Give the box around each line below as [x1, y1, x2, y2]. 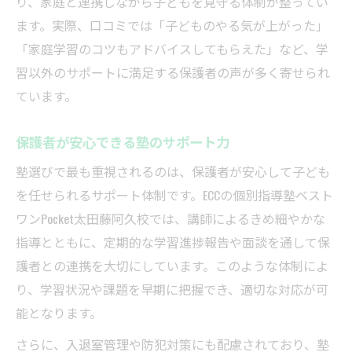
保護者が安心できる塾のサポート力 [16, 131, 229, 152]
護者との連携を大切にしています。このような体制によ [16, 256, 328, 276]
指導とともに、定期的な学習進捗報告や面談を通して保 [16, 233, 330, 252]
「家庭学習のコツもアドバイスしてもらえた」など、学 [16, 39, 328, 59]
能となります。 [16, 303, 102, 323]
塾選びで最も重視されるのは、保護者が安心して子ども [16, 162, 330, 181]
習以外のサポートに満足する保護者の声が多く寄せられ [16, 63, 330, 82]
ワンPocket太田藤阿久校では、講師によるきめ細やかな [16, 209, 325, 229]
